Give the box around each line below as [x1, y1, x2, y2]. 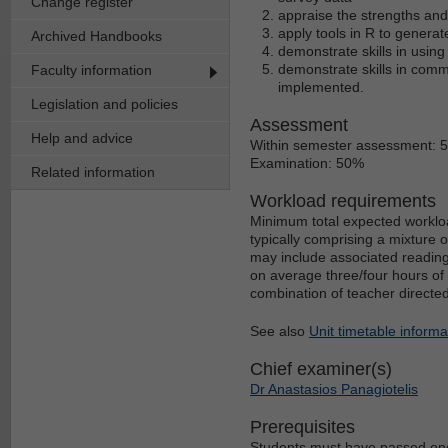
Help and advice [31, 129, 133, 146]
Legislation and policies [31, 95, 178, 112]
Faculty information [31, 61, 152, 78]
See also [250, 322, 309, 339]
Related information [31, 163, 155, 180]
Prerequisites [250, 416, 355, 437]
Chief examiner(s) [250, 358, 392, 379]
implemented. [278, 78, 364, 95]
